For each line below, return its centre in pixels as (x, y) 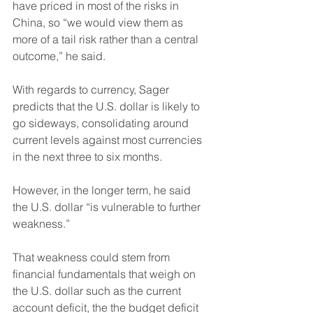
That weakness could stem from (93, 257)
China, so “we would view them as (99, 23)
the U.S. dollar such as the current (98, 291)
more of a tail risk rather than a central (107, 39)
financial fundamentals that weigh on (105, 274)
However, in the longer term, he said (103, 190)
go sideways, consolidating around (102, 123)
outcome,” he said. (60, 56)
